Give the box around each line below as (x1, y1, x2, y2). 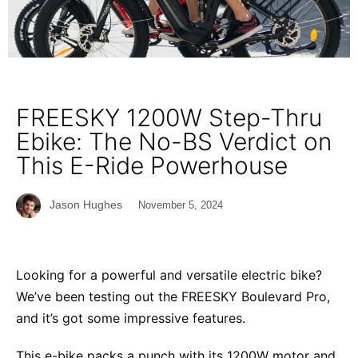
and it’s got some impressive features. (16, 309, 245, 326)
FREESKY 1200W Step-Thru (16, 102, 322, 132)
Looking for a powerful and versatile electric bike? (16, 266, 322, 283)
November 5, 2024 (138, 198, 223, 211)
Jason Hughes (50, 197, 122, 211)
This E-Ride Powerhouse (16, 150, 288, 180)
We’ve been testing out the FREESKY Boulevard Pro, (16, 288, 330, 304)
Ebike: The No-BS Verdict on (16, 126, 332, 156)
